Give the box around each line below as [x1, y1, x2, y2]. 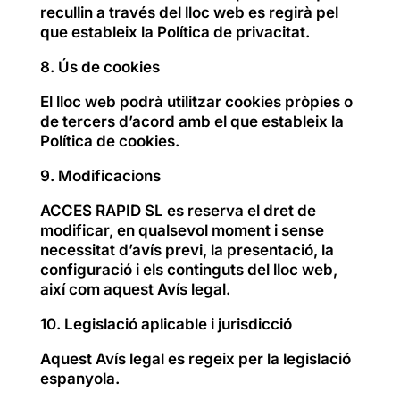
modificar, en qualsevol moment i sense [39, 221, 324, 239]
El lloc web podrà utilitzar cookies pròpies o [39, 92, 353, 111]
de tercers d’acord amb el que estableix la [39, 112, 344, 130]
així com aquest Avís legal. [39, 279, 230, 298]
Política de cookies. [39, 131, 179, 150]
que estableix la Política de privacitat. [39, 22, 310, 41]
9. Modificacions [39, 166, 161, 185]
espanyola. [39, 369, 120, 387]
